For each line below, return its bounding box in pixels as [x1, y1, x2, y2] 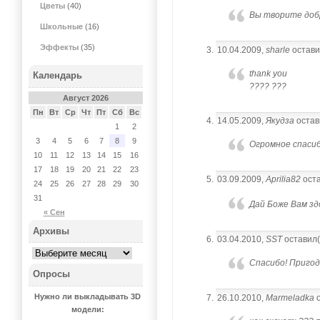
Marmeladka [266, 292, 315, 303]
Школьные [40, 22, 84, 31]
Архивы [33, 225, 70, 236]
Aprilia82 [266, 174, 301, 185]
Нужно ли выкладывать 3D [34, 292, 141, 301]
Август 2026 [63, 94, 109, 103]
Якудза [266, 116, 295, 126]
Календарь [33, 70, 83, 81]
